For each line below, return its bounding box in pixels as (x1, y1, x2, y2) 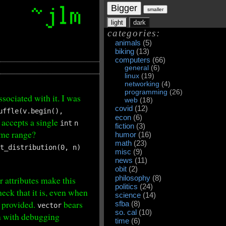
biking (115, 47, 135, 55)
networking (125, 80, 160, 88)
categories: (107, 27, 160, 38)
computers (115, 55, 151, 64)
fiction (115, 122, 135, 130)
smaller (147, 6, 164, 12)
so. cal (115, 208, 137, 217)
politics (115, 182, 138, 191)
